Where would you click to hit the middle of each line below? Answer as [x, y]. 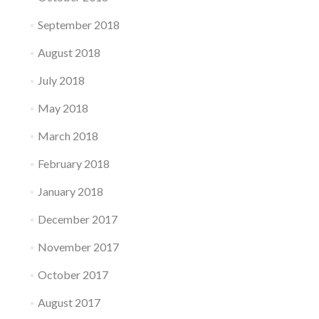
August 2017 [69, 302]
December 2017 [77, 219]
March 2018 [68, 136]
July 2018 [61, 80]
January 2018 [70, 191]
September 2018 [78, 25]
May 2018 [63, 108]
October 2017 [73, 274]
